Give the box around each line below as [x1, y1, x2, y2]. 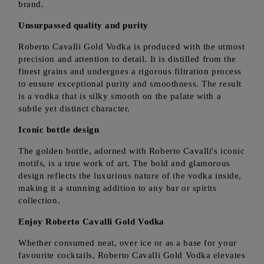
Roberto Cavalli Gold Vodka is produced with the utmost [18, 42, 245, 51]
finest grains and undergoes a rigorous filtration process [18, 67, 242, 76]
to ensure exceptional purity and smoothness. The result [18, 79, 242, 88]
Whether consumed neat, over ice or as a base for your [18, 238, 237, 247]
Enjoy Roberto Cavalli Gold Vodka [18, 217, 164, 226]
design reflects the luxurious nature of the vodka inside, [18, 171, 242, 180]
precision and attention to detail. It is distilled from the [18, 54, 237, 64]
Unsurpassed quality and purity [18, 21, 148, 30]
